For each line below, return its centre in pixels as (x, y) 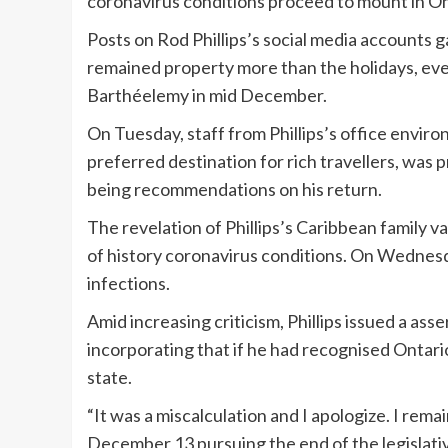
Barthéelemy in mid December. (207, 95)
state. (109, 377)
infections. (128, 283)
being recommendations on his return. (234, 189)
